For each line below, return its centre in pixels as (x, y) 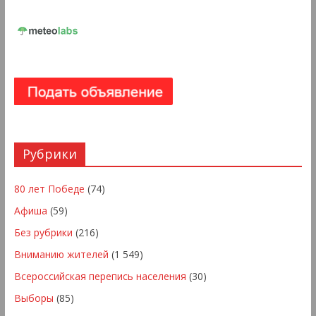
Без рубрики (43, 233)
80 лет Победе (49, 189)
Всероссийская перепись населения (100, 276)
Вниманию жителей (61, 255)
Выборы (34, 298)
